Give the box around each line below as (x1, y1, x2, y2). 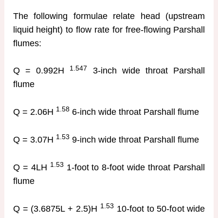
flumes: (13, 38, 41, 48)
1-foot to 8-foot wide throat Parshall (63, 162, 205, 172)
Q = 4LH (13, 162, 50, 172)
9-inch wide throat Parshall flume (69, 135, 199, 145)
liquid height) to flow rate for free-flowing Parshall (13, 24, 205, 35)
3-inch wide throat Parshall (87, 66, 205, 76)
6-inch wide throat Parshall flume (69, 107, 199, 117)
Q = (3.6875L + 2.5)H (13, 203, 100, 214)
